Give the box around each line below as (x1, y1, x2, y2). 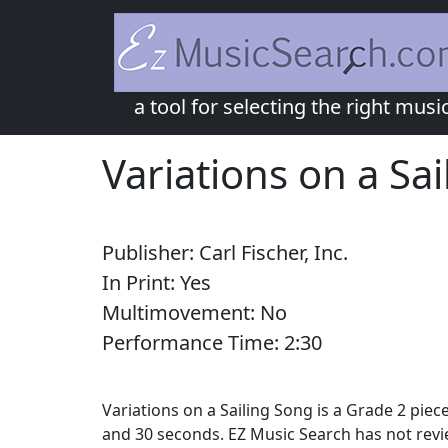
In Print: (102, 269, 180, 296)
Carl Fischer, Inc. (199, 239, 348, 266)
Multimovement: (102, 299, 260, 326)
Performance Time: (102, 329, 284, 356)
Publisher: (102, 239, 199, 266)
